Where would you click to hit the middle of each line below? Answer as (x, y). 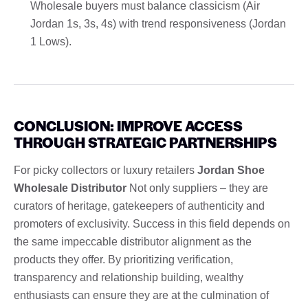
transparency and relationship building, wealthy (129, 277)
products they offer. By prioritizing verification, (123, 259)
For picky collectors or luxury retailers (106, 170)
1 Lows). (51, 41)
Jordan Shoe (231, 170)
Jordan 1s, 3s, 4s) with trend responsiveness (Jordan (158, 23)
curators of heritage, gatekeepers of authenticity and (139, 206)
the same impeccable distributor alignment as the (133, 241)
